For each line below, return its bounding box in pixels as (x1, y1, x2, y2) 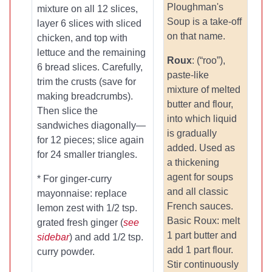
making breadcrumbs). (37, 91, 133, 101)
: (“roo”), (192, 55, 225, 66)
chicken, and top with (37, 33, 127, 43)
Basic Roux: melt (167, 216, 240, 226)
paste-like (167, 70, 209, 80)
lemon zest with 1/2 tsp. (37, 203, 137, 213)
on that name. (167, 31, 225, 41)
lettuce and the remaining (37, 47, 146, 58)
